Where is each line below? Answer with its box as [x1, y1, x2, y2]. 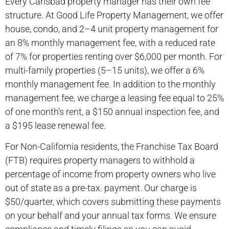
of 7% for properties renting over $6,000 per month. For [5, 51, 222, 62]
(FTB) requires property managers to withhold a [5, 155, 195, 166]
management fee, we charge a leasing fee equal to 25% [5, 92, 224, 103]
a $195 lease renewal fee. [5, 120, 106, 131]
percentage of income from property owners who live [5, 169, 216, 180]
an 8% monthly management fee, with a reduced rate [5, 37, 215, 48]
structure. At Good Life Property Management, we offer [5, 9, 223, 20]
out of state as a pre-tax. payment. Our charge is [5, 182, 197, 194]
